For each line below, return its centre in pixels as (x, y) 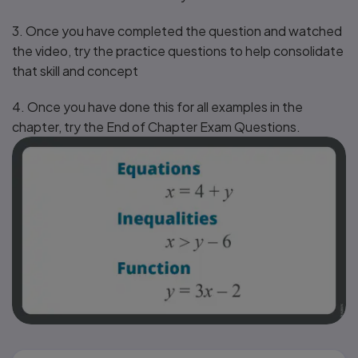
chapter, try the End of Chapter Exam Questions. (157, 127)
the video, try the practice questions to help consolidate (178, 51)
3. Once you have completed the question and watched (177, 31)
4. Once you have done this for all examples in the (157, 107)
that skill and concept (75, 71)
